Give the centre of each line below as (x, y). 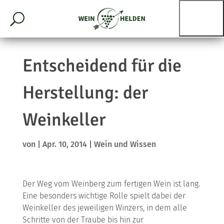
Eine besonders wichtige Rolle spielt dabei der (104, 196)
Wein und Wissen (125, 144)
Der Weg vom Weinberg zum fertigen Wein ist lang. (111, 184)
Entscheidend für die (102, 66)
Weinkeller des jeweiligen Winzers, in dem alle (104, 208)
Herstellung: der (85, 93)
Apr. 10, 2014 (64, 144)
